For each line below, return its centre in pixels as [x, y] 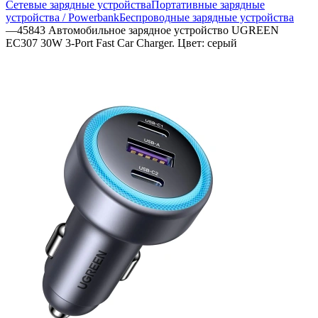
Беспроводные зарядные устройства [207, 17]
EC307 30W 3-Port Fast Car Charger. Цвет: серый [121, 43]
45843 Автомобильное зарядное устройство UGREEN [148, 30]
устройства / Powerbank [62, 17]
